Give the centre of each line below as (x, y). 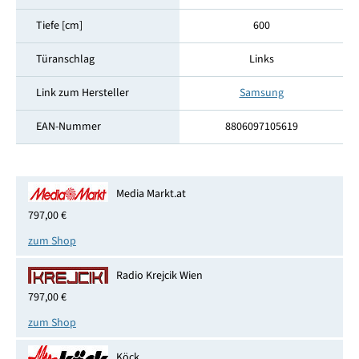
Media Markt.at (151, 194)
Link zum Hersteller (82, 93)
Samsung (261, 93)
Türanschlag (65, 60)
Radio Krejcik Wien (159, 275)
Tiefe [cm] (59, 26)
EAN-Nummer (68, 127)
